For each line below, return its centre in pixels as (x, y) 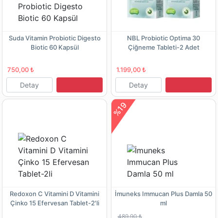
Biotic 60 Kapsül (54, 47)
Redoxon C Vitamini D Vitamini (54, 193)
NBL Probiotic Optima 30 (163, 38)
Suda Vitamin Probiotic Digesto (54, 38)
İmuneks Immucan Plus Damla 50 (163, 193)
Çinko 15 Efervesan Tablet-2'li (54, 203)
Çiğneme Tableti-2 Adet (163, 47)
